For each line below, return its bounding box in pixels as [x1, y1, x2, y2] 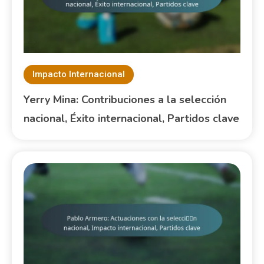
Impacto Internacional [32, 69, 126, 80]
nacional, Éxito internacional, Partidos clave [24, 111, 240, 126]
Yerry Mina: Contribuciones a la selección [24, 93, 227, 107]
